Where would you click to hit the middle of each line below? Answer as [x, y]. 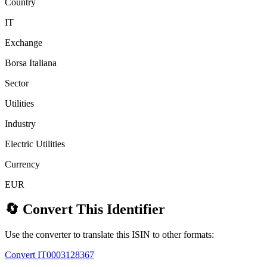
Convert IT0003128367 [49, 255]
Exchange [24, 42]
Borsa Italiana [31, 63]
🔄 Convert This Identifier [85, 209]
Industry [20, 123]
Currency [22, 164]
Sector [17, 83]
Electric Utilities [35, 144]
